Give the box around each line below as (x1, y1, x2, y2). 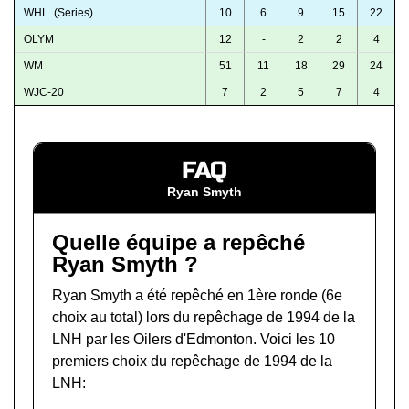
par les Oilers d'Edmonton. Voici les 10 (82, 331, 335, 348)
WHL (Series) (24, 6, 93, 20)
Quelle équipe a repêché (52, 230, 305, 256)
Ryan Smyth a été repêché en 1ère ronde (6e (52, 288, 342, 304)
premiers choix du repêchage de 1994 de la (52, 353, 332, 370)
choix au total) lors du (52, 309, 194, 326)
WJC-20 (24, 86, 64, 100)
